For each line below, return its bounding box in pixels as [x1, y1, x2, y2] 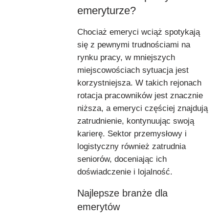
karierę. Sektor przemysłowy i [77, 129, 187, 138]
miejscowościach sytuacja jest [77, 65, 189, 75]
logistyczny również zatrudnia [77, 141, 186, 151]
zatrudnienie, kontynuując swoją [77, 116, 194, 126]
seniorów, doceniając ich [77, 154, 167, 164]
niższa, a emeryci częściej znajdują [77, 103, 208, 113]
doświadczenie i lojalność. [77, 167, 173, 176]
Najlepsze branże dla [77, 187, 168, 198]
